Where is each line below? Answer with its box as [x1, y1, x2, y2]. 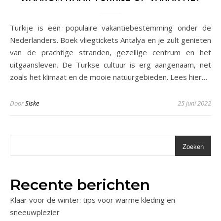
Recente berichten [10, 176, 150, 194]
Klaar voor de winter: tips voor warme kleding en [10, 195, 175, 205]
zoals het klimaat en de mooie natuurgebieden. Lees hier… [10, 72, 207, 82]
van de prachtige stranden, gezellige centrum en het [10, 47, 211, 58]
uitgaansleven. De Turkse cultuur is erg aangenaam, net [10, 60, 211, 70]
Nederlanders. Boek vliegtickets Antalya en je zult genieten [10, 35, 211, 45]
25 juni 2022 [178, 99, 211, 108]
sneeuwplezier [10, 207, 60, 218]
